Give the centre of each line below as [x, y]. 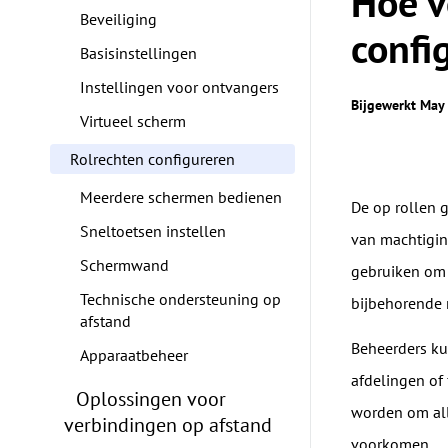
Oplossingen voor [150, 399]
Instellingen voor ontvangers [179, 87]
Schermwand [124, 265]
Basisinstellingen [138, 53]
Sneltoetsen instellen [152, 231]
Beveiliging [118, 19]
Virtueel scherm [132, 121]
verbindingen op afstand [167, 425]
